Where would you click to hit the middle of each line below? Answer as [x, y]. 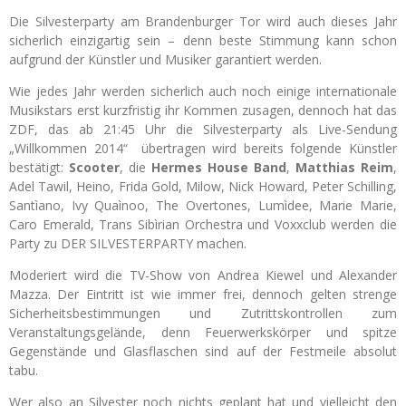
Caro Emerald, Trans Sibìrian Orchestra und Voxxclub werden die [203, 224]
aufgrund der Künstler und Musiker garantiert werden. [165, 59]
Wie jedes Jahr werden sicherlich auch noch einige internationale [203, 91]
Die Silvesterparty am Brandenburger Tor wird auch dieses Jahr [203, 21]
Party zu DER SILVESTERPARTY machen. [128, 243]
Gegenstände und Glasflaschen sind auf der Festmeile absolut [203, 351]
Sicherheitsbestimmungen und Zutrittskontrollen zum [203, 313]
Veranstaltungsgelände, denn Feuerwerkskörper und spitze [203, 332]
